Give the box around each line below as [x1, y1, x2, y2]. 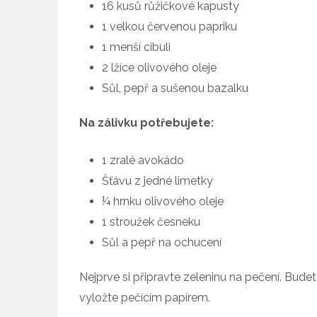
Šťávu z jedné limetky [102, 173, 213, 188]
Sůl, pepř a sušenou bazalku [102, 81, 248, 95]
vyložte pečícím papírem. [79, 290, 210, 304]
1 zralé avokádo [102, 153, 184, 167]
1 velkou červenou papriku [102, 19, 237, 33]
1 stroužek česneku [102, 214, 200, 229]
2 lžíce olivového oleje [102, 60, 217, 74]
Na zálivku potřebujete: [79, 115, 214, 129]
